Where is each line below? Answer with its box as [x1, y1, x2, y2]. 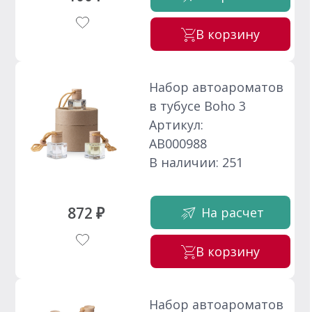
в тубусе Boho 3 [149, 97, 247, 114]
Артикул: [149, 116, 204, 133]
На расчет [201, 204, 265, 221]
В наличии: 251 [149, 153, 244, 171]
